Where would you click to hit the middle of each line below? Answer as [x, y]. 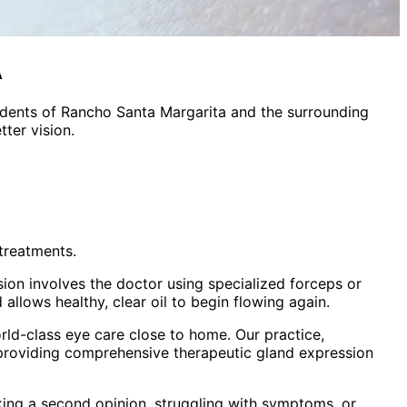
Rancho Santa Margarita [144, 111]
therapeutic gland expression [273, 352]
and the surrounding [298, 111]
